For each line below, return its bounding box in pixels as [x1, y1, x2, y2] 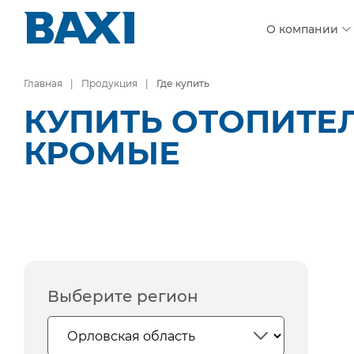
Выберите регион [47, 287, 198, 306]
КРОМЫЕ [24, 134, 180, 172]
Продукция [81, 77, 137, 89]
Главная [24, 77, 62, 89]
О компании [266, 22, 338, 37]
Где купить [156, 77, 209, 89]
